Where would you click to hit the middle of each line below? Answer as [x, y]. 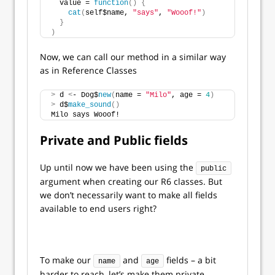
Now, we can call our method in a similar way [133, 57]
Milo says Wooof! [85, 115]
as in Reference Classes [88, 71]
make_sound [90, 105]
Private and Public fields [114, 141]
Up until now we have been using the [118, 168]
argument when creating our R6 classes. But [131, 182]
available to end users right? [98, 209]
